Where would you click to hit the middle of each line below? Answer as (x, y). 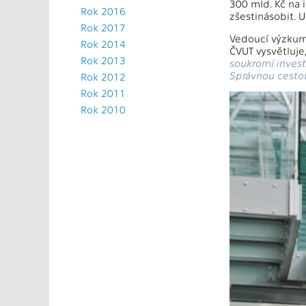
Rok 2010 (103, 109)
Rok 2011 (103, 93)
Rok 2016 (103, 11)
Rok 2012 (103, 76)
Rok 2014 (103, 44)
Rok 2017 (103, 27)
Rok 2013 (103, 60)
